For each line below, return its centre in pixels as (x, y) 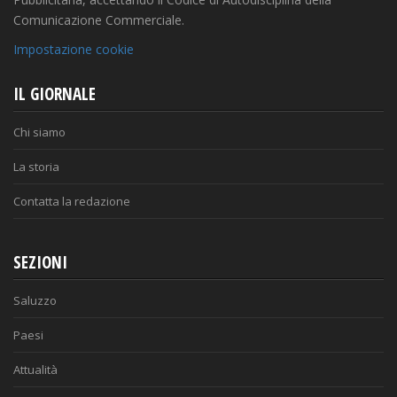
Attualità (35, 370)
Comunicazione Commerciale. (99, 20)
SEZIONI (40, 263)
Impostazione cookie (74, 50)
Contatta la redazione (72, 202)
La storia (36, 167)
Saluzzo (35, 301)
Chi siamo (39, 132)
